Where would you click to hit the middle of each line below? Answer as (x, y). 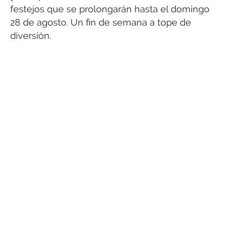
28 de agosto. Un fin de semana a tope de (101, 22)
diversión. (31, 36)
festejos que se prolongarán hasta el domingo (110, 9)
